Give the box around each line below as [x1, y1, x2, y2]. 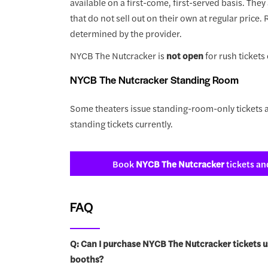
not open [166, 49, 203, 62]
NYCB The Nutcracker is [69, 49, 166, 62]
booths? [69, 252, 103, 265]
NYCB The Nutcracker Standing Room [69, 72, 239, 87]
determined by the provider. [69, 27, 182, 40]
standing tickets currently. [69, 117, 173, 130]
